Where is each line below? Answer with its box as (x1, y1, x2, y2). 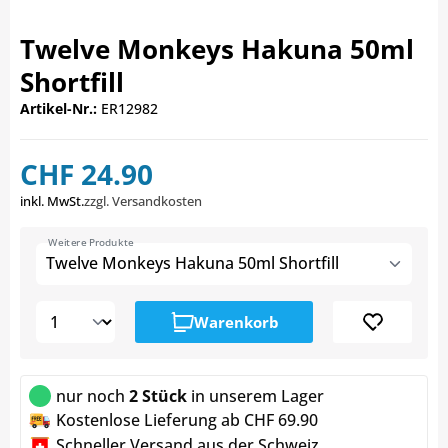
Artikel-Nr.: (20, 99, 97, 119)
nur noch (56, 385, 125, 408)
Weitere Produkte (48, 235, 135, 250)
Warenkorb (193, 312, 279, 333)
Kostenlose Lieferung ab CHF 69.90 (56, 409, 318, 432)
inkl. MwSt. (20, 192, 84, 211)
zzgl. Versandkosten (84, 192, 202, 211)
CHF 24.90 (20, 155, 153, 194)
